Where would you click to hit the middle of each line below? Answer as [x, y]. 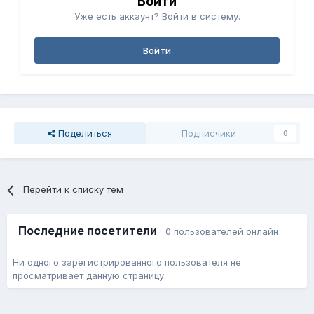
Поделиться [84, 134]
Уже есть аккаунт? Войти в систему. [157, 16]
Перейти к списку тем [74, 190]
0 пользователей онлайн [222, 232]
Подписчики [209, 134]
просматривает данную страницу [88, 276]
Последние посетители [92, 231]
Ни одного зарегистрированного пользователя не [127, 262]
